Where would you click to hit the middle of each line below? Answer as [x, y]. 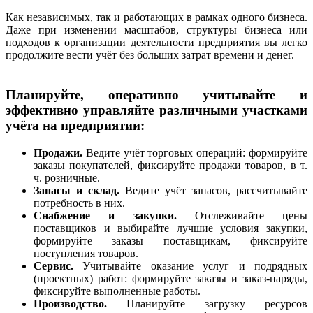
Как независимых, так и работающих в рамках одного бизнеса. [156, 17]
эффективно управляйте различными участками [156, 110]
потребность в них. [79, 203]
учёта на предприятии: [75, 126]
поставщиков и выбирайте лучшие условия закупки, [170, 228]
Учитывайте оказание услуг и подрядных [190, 265]
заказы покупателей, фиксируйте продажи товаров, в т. [170, 165]
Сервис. [53, 265]
